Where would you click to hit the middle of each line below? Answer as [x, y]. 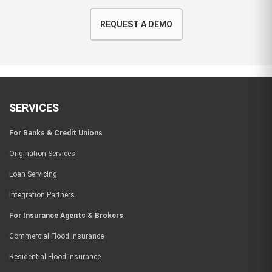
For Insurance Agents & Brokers [66, 215]
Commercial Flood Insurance [56, 236]
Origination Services [42, 153]
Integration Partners [42, 195]
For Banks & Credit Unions [56, 133]
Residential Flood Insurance [55, 257]
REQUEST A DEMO [136, 24]
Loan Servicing [33, 174]
